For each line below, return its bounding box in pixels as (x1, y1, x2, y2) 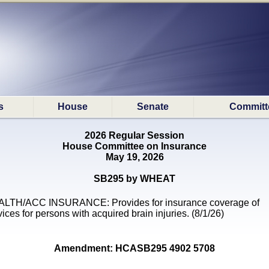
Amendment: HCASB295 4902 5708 (54, 243, 215, 253)
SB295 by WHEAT (94, 174, 175, 184)
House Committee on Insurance (62, 141, 207, 152)
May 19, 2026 (105, 152, 164, 163)
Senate (137, 101, 169, 112)
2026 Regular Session (85, 130, 184, 141)
